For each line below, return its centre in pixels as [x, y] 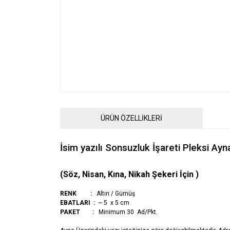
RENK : [76, 194]
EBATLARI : [78, 203]
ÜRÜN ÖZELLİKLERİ [131, 118]
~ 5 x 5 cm [112, 203]
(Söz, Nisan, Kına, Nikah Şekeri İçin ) [129, 174]
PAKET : [77, 212]
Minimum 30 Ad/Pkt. [126, 212]
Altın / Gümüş [113, 194]
